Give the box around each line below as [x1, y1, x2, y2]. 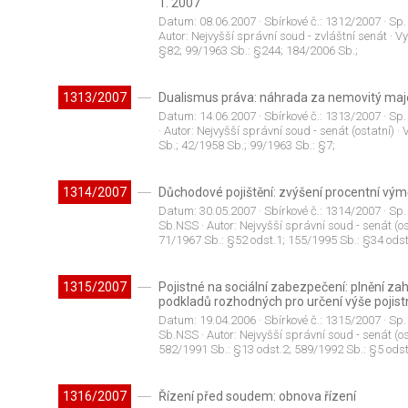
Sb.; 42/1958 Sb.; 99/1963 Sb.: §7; [158, 138, 335, 153]
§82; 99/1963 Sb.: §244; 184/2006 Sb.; [158, 44, 358, 58]
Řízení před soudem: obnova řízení [158, 389, 356, 404]
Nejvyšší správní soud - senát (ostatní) [196, 124, 394, 138]
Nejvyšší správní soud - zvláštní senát [190, 29, 387, 44]
